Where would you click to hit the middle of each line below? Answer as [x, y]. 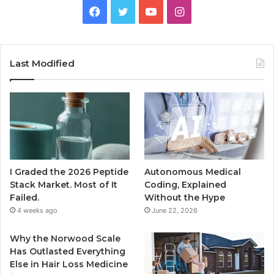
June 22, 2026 [175, 210]
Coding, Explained [186, 184]
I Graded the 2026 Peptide [69, 172]
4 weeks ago [37, 210]
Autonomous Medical [193, 172]
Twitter [146, 10]
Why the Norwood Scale [65, 238]
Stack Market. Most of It [64, 184]
